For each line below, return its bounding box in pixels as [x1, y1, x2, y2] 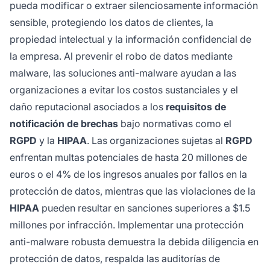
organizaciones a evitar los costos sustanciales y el [10, 84, 238, 96]
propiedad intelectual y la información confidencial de [10, 33, 251, 46]
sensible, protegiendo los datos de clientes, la [10, 16, 213, 29]
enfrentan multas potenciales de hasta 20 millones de [10, 151, 247, 164]
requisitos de [166, 101, 226, 113]
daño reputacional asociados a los [10, 101, 166, 113]
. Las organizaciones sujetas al [87, 134, 225, 147]
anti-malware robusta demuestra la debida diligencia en [10, 236, 259, 248]
